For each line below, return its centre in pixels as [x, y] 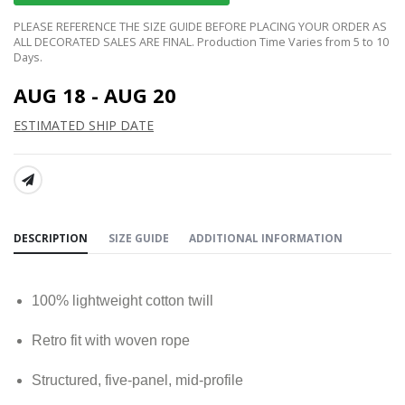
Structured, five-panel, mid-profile [137, 381]
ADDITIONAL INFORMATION [266, 237]
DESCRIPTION [51, 237]
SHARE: [33, 184]
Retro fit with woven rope [111, 341]
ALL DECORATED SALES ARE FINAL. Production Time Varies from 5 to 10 [201, 42]
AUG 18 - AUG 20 [95, 94]
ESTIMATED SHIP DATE [84, 125]
